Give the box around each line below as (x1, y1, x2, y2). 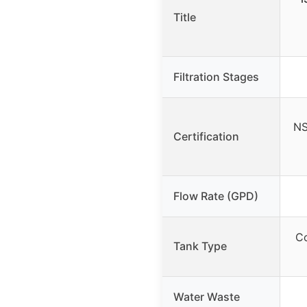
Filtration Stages (173, 69, 259, 84)
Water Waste (173, 289, 240, 304)
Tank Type (173, 238, 227, 253)
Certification (173, 129, 239, 143)
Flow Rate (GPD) (173, 188, 258, 203)
